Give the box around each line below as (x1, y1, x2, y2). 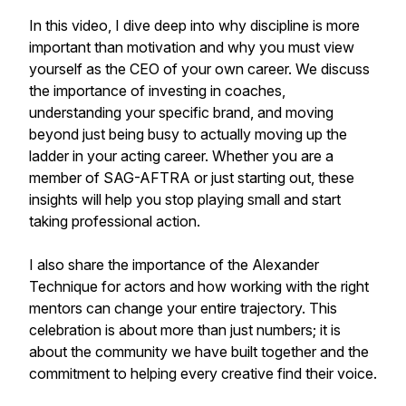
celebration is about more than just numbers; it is (29, 321, 341, 339)
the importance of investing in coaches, (29, 82, 285, 100)
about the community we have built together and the (29, 343, 369, 361)
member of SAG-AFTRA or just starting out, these (29, 169, 354, 187)
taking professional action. (29, 212, 200, 230)
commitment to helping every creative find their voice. (29, 364, 377, 382)
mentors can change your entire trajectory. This (29, 299, 337, 317)
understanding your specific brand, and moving (29, 103, 333, 121)
